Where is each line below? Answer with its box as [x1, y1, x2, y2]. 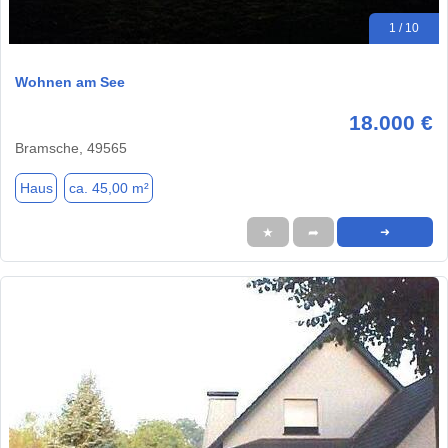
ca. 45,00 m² [68, 179, 149, 196]
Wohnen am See [15, 74, 125, 91]
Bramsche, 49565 [15, 140, 127, 157]
